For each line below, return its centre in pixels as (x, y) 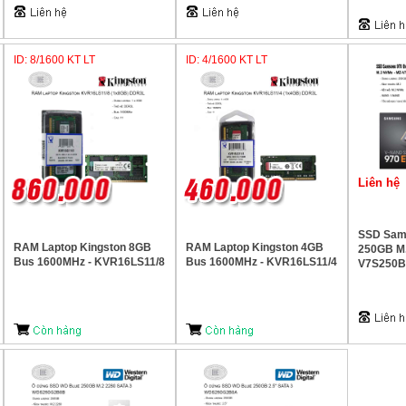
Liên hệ (379, 183)
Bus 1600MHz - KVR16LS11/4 (261, 262)
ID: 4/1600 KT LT (227, 60)
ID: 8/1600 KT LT (54, 60)
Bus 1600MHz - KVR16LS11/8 (89, 262)
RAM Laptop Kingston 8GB (82, 247)
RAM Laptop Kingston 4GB (255, 247)
